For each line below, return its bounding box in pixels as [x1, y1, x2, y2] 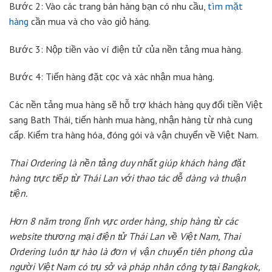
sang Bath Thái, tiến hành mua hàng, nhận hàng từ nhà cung [9, 114, 253, 126]
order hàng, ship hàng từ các [120, 214, 238, 227]
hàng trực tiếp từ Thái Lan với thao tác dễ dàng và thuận [9, 171, 246, 184]
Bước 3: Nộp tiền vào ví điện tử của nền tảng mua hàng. [9, 42, 243, 55]
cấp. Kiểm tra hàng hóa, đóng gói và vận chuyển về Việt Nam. [9, 129, 260, 141]
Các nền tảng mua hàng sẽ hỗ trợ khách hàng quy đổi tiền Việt [9, 98, 263, 111]
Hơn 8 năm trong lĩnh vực [9, 214, 120, 227]
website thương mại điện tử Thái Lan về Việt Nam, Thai [9, 229, 240, 242]
